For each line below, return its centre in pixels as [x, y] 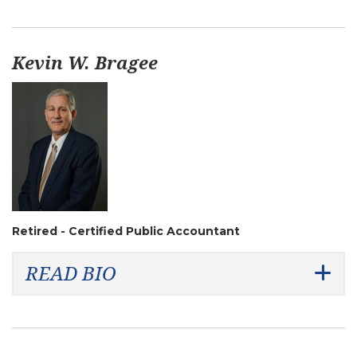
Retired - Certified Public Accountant [126, 231]
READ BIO [71, 273]
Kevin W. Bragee [85, 62]
